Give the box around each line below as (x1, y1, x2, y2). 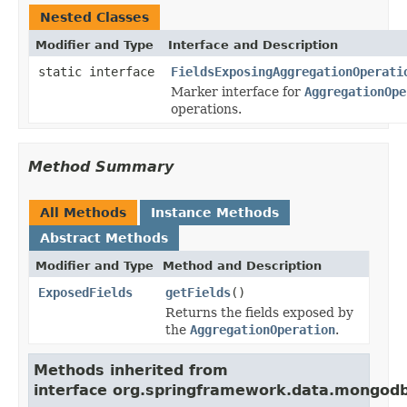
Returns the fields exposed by (165, 304, 353, 320)
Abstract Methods (40, 230, 168, 245)
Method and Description (163, 258, 322, 273)
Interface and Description (168, 37, 338, 52)
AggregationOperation (190, 322, 335, 337)
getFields (165, 284, 231, 300)
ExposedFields (38, 284, 133, 300)
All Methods (40, 204, 126, 220)
